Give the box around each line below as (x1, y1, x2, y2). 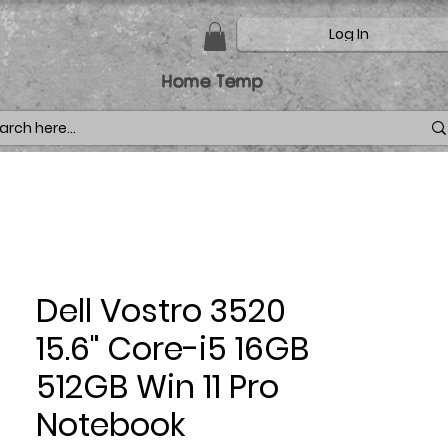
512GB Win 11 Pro (36, 363, 279, 409)
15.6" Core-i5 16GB (36, 325, 309, 371)
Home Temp (161, 69, 265, 93)
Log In (329, 24, 369, 44)
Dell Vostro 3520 (36, 287, 286, 333)
